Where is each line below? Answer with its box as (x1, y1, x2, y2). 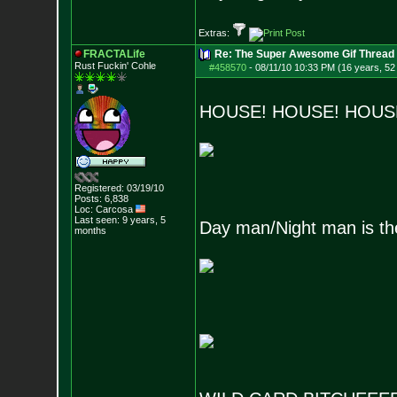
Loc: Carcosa (74, 204, 136, 214)
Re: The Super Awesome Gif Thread (214, 48, 394, 60)
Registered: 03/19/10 (74, 183, 164, 193)
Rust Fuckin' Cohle (74, 60, 156, 71)
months (74, 225, 106, 236)
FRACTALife (82, 48, 145, 60)
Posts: (74, 193, 102, 204)
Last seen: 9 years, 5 (74, 214, 166, 225)
